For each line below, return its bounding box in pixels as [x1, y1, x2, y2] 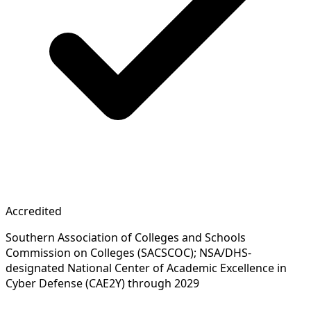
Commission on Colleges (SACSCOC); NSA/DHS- [6, 244, 251, 260]
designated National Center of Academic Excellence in [6, 260, 287, 276]
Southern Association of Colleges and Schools [6, 229, 246, 245]
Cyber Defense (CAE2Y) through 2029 [6, 275, 199, 291]
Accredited [6, 203, 62, 219]
